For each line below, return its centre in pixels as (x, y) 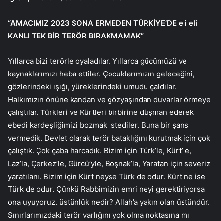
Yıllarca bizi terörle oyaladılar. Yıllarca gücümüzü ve (97, 61)
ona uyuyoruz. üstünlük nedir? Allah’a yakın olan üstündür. (109, 202)
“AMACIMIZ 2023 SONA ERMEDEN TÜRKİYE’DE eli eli (103, 23)
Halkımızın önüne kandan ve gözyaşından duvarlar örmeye (109, 99)
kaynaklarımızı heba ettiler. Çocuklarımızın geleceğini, (101, 74)
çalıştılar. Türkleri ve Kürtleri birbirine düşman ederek (101, 112)
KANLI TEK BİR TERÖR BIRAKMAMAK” (76, 36)
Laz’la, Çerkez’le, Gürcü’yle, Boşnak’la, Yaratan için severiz (109, 163)
